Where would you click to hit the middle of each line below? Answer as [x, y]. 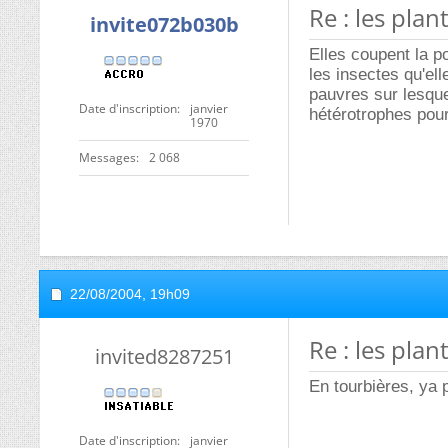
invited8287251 [164, 356]
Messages [107, 157]
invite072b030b [164, 24]
